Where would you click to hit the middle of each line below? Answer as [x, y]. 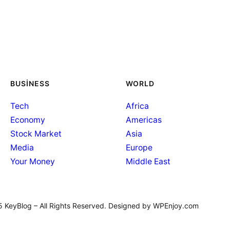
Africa [137, 106]
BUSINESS [30, 83]
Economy [28, 120]
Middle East [148, 162]
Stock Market [36, 134]
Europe [139, 148]
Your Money [33, 162]
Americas [144, 120]
